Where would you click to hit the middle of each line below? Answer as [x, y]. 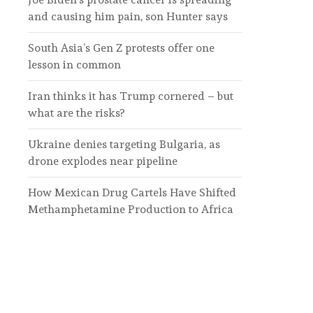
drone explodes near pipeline [103, 161]
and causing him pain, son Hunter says [128, 16]
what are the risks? [76, 113]
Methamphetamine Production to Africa [131, 209]
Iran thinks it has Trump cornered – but [131, 96]
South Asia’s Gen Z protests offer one [121, 48]
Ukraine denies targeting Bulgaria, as [124, 144]
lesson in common [74, 65]
